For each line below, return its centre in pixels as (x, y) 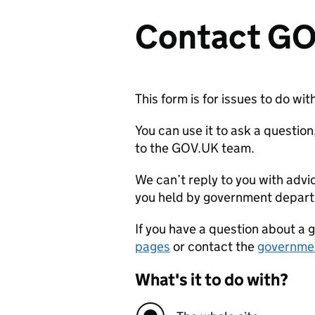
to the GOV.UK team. (195, 148)
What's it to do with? (212, 279)
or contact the (214, 246)
